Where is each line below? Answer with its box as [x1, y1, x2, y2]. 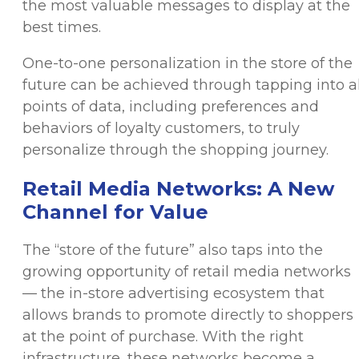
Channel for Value [22, 200, 208, 224]
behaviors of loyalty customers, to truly [22, 119, 300, 137]
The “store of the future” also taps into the [22, 240, 323, 259]
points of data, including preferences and [22, 97, 319, 115]
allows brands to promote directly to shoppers [22, 305, 353, 324]
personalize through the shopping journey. [22, 140, 333, 159]
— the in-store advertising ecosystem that [22, 284, 325, 302]
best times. [22, 18, 105, 36]
